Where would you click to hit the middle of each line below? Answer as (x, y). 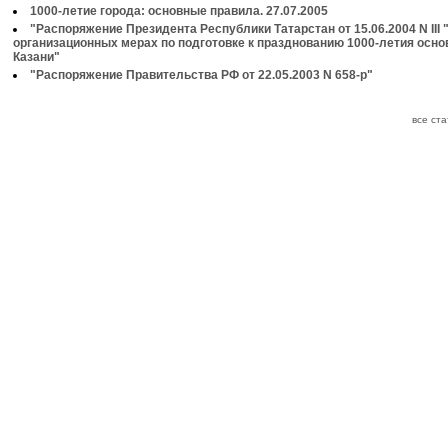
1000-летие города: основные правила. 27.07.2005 (179, 11)
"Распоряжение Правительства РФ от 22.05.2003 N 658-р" (201, 75)
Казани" (36, 57)
